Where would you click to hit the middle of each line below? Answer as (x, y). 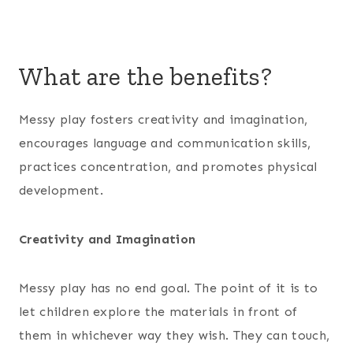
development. (61, 190)
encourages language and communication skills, (165, 143)
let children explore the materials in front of (158, 311)
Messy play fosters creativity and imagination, (163, 119)
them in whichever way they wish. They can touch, (175, 335)
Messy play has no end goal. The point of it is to (169, 288)
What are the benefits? (146, 76)
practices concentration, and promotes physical (168, 166)
